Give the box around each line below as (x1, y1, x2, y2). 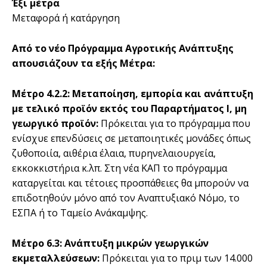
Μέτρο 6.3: (12, 236, 62, 250)
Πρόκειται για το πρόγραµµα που (101, 116, 250, 130)
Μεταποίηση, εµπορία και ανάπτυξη (72, 86, 253, 100)
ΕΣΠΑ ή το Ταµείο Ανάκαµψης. (12, 206, 148, 219)
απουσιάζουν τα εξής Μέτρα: (12, 56, 155, 70)
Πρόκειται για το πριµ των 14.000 (102, 251, 253, 265)
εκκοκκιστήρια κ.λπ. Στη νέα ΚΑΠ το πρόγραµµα (12, 161, 227, 175)
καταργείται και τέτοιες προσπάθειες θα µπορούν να (12, 176, 249, 190)
